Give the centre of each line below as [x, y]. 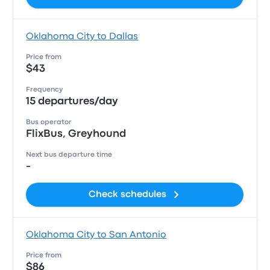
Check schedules [128, 195]
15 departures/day [72, 102]
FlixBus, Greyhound [76, 134]
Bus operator [49, 122]
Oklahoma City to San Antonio [96, 235]
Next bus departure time [69, 155]
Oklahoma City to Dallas [82, 37]
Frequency [45, 90]
